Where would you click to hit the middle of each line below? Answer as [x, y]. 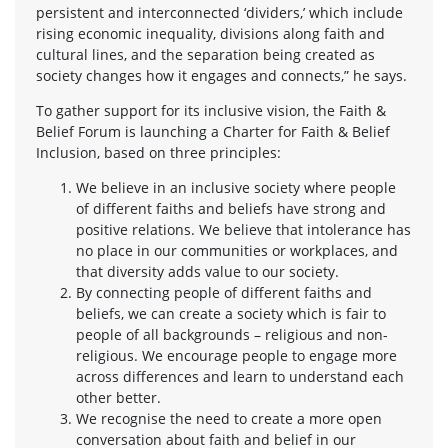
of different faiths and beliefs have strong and [231, 208]
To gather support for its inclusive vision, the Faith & [211, 110]
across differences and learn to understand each [240, 376]
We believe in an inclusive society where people [236, 187]
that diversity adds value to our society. [207, 271]
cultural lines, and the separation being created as [205, 54]
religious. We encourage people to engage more [236, 355]
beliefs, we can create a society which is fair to [231, 313]
